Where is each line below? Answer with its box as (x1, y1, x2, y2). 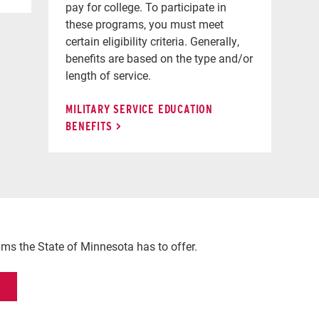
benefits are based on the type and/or (66, 50, 253, 66)
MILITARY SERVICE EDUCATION (66, 102, 214, 116)
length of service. (66, 67, 152, 83)
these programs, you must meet (66, 16, 224, 31)
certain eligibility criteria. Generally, (66, 33, 240, 48)
